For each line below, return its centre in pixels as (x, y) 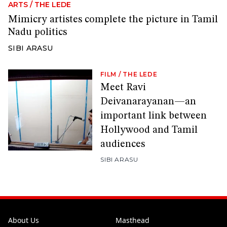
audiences (123, 145)
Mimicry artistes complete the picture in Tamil (113, 20)
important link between (154, 116)
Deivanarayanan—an (148, 102)
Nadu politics (37, 33)
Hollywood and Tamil (149, 130)
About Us (24, 220)
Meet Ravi (123, 88)
